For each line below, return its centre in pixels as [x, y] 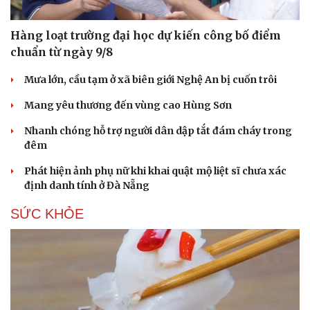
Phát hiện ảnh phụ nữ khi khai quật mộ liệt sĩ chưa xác [155, 171]
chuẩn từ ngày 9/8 [62, 52]
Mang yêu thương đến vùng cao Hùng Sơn [128, 106]
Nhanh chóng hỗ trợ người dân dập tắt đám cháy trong [158, 131]
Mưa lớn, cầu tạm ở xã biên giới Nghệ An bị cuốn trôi [151, 80]
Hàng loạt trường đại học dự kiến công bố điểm [146, 36]
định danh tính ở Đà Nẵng [87, 186]
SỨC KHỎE [47, 214]
